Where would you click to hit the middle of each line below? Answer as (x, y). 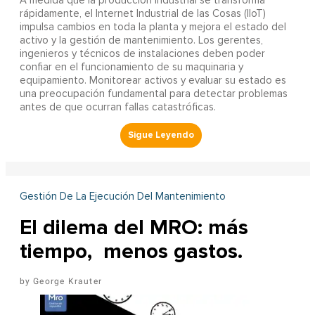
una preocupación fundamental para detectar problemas (153, 94)
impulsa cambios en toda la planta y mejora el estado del (153, 27)
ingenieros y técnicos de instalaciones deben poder (142, 54)
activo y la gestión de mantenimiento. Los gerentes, (141, 41)
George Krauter (67, 282)
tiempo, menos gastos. (131, 252)
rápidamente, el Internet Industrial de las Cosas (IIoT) (142, 14)
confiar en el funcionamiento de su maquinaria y (131, 67)
